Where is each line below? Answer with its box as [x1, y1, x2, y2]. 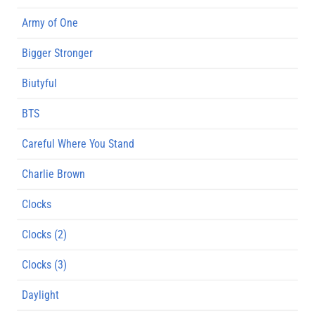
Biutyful [22, 76, 57, 90]
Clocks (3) [22, 257, 67, 271]
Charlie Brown [22, 167, 85, 181]
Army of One [22, 15, 78, 30]
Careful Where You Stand [22, 136, 134, 150]
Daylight [22, 288, 59, 302]
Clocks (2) [22, 227, 67, 241]
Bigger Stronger [22, 46, 93, 60]
